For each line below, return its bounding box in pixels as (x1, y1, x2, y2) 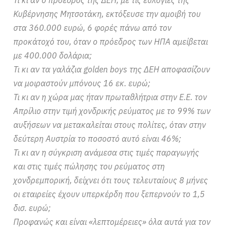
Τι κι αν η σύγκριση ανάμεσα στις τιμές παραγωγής (13, 147, 200, 158)
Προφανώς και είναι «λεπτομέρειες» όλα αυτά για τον (13, 216, 211, 227)
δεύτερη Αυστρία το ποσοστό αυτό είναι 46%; (13, 133, 182, 144)
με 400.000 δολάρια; (13, 50, 92, 61)
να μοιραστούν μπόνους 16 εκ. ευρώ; (13, 78, 151, 88)
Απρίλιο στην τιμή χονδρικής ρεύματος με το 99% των (13, 105, 211, 116)
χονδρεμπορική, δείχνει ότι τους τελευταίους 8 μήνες (13, 175, 208, 185)
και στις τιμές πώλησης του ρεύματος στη (13, 161, 165, 171)
